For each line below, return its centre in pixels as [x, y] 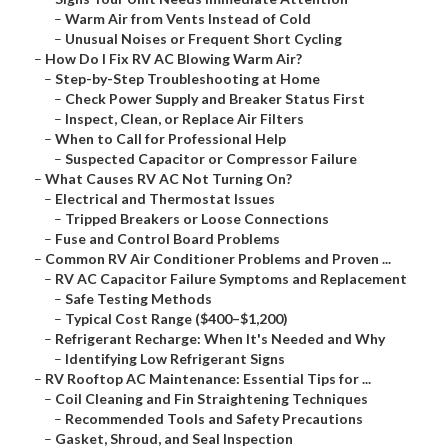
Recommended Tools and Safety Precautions [214, 419]
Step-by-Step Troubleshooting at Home [187, 79]
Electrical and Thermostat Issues [165, 199]
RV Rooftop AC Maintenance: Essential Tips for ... [208, 379]
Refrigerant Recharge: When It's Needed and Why [220, 339]
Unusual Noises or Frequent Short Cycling [203, 39]
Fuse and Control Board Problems [167, 239]
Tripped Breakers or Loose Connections [197, 219]
